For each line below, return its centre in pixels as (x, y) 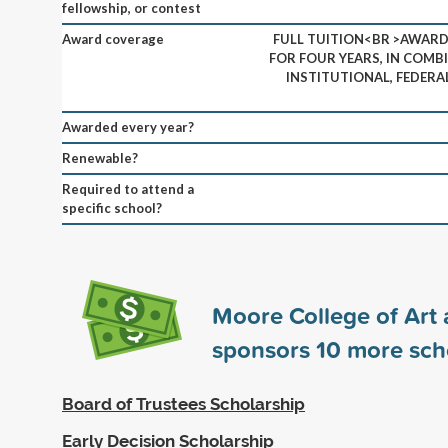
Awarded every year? (128, 126)
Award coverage (113, 38)
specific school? (112, 207)
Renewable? (100, 157)
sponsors (264, 348)
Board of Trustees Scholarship (183, 403)
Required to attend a (128, 188)
